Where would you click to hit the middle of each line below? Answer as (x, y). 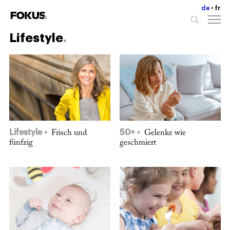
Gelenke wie (164, 133)
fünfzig (21, 143)
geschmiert (138, 143)
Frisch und (68, 133)
